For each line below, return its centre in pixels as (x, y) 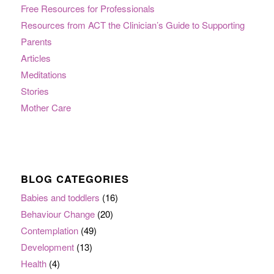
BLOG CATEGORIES (75, 179)
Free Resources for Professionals (87, 9)
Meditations (43, 75)
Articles (35, 58)
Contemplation (49, 231)
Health (33, 264)
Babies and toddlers (60, 198)
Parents (36, 42)
